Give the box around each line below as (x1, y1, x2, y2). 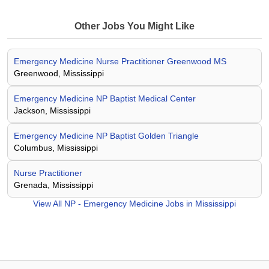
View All (33, 199, 64, 208)
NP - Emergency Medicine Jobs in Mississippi (64, 199, 236, 208)
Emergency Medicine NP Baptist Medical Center (14, 94, 196, 103)
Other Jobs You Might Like (74, 21, 195, 31)
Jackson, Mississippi (14, 106, 91, 115)
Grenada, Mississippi (14, 180, 93, 190)
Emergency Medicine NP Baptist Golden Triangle (14, 131, 199, 141)
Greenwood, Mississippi (14, 68, 104, 78)
